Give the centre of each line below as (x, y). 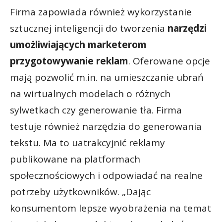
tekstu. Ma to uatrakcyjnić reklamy (87, 143)
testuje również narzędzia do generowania (106, 127)
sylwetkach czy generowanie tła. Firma (96, 110)
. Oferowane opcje (169, 61)
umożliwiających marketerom (78, 45)
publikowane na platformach (75, 159)
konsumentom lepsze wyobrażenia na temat (111, 208)
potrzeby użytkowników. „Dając (80, 192)
